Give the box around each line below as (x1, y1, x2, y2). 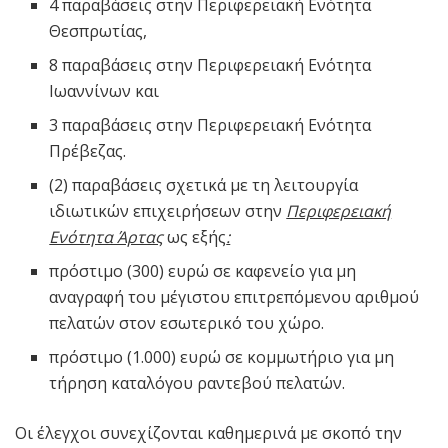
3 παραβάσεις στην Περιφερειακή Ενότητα (49, 113, 372, 136)
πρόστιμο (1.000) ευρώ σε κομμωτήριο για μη (49, 345, 395, 368)
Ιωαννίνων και (49, 79, 160, 102)
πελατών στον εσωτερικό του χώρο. (49, 311, 325, 334)
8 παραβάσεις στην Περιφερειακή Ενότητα (49, 53, 372, 76)
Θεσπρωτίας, (49, 19, 148, 42)
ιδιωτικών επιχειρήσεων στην (49, 199, 287, 222)
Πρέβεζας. (49, 139, 127, 162)
